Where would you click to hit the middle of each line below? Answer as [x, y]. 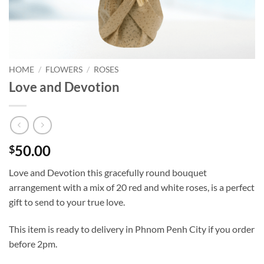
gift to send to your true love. [67, 202]
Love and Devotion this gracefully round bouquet [108, 173]
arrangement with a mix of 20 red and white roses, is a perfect [132, 187]
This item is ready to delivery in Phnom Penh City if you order [132, 229]
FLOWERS [64, 70]
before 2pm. [33, 244]
